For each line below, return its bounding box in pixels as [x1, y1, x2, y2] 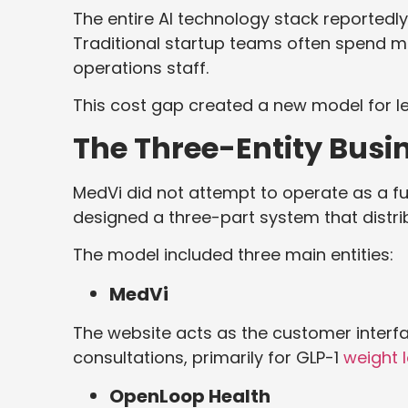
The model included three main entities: [73, 243, 393, 267]
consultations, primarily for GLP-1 [73, 346, 343, 370]
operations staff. [73, 56, 209, 80]
